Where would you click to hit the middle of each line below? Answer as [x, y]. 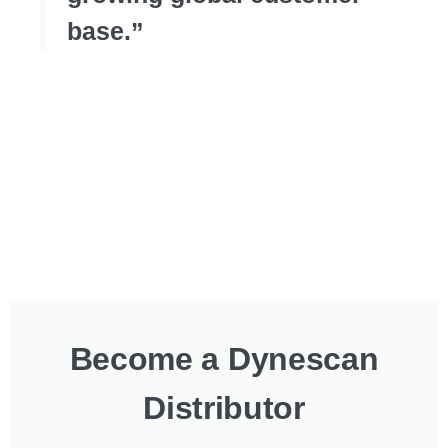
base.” [105, 30]
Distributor [224, 407]
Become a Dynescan [224, 358]
